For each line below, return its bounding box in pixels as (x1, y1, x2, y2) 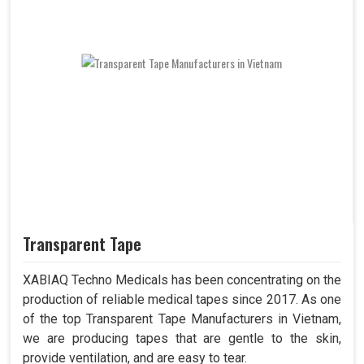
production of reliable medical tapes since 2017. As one (23, 292, 341, 308)
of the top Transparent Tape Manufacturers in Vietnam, (23, 311, 341, 327)
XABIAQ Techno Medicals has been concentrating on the (23, 272, 341, 288)
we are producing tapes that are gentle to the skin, (23, 331, 341, 347)
